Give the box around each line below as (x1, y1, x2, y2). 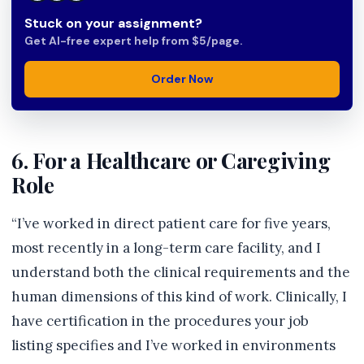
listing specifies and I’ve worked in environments (11, 336, 336, 354)
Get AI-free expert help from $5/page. (24, 33, 242, 48)
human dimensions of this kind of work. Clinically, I (11, 288, 347, 305)
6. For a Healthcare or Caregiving (11, 145, 331, 175)
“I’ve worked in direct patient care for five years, (11, 214, 331, 232)
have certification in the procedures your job (11, 312, 309, 330)
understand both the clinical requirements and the (11, 263, 350, 281)
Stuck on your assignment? (24, 15, 202, 32)
